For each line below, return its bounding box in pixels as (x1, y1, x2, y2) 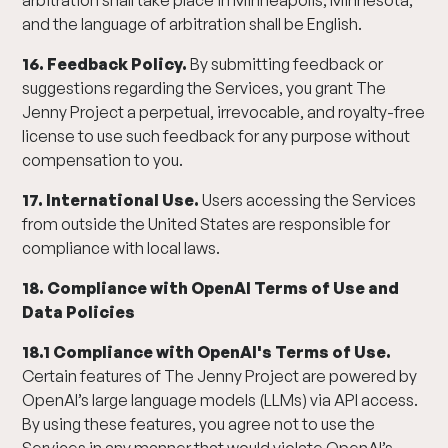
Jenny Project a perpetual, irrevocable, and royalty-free (22, 102, 426, 122)
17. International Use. (22, 190, 200, 210)
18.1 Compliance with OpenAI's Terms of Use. (22, 342, 392, 362)
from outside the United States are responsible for (22, 214, 391, 234)
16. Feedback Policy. (22, 54, 188, 74)
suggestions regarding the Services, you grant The (22, 78, 387, 98)
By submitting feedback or (187, 54, 384, 74)
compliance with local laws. (22, 238, 221, 258)
